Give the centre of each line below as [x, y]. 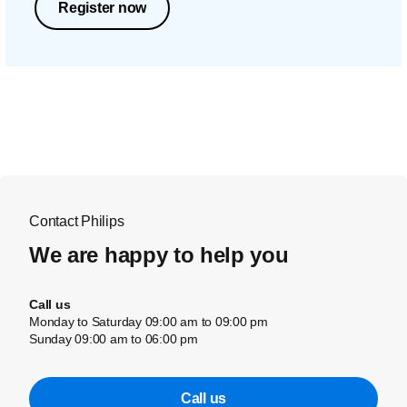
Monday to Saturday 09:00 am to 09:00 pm [149, 322]
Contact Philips [77, 221]
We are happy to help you [159, 255]
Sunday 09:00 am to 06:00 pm [114, 339]
